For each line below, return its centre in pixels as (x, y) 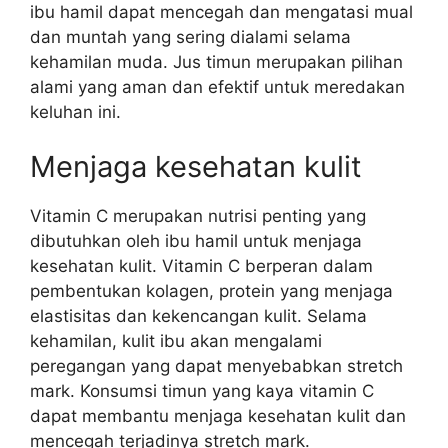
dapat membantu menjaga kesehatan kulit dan (218, 416)
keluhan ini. (75, 111)
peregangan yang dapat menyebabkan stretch (216, 366)
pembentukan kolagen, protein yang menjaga (211, 291)
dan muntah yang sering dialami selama (190, 36)
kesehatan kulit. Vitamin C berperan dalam (201, 266)
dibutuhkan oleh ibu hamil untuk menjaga (196, 241)
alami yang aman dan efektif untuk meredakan (217, 86)
